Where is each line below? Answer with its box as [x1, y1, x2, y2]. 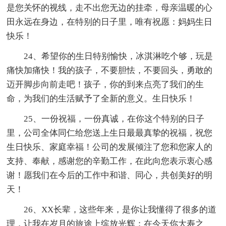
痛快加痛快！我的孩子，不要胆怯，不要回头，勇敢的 [7, 66, 213, 76]
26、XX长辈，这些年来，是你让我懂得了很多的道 [24, 205, 217, 215]
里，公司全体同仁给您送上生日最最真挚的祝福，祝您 [7, 128, 213, 138]
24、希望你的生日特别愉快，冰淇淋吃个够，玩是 [24, 51, 213, 62]
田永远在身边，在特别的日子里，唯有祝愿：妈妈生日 [7, 17, 213, 27]
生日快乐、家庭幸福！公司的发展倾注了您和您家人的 [7, 142, 213, 152]
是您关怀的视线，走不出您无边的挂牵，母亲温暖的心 [7, 3, 213, 13]
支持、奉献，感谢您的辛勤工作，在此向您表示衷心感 [7, 156, 213, 166]
